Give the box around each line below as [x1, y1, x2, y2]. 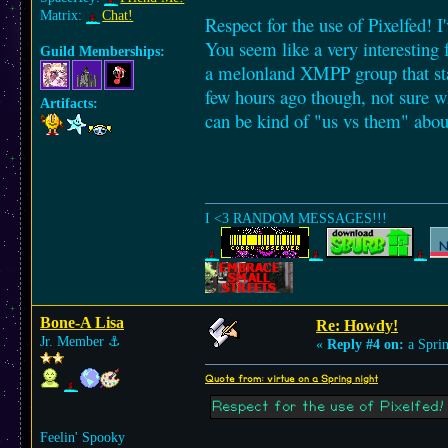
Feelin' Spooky [40, 430, 125, 445]
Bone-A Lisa [40, 314, 124, 331]
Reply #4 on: [327, 337, 404, 352]
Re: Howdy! [316, 317, 398, 334]
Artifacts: [40, 96, 98, 111]
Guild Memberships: [40, 44, 165, 59]
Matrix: [40, 8, 86, 23]
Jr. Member [40, 334, 108, 349]
